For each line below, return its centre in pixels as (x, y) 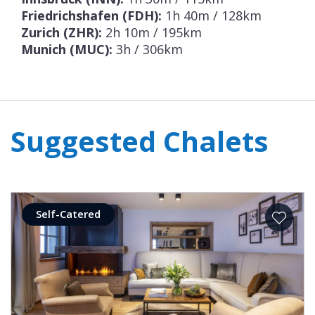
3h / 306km (148, 50)
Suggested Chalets (140, 141)
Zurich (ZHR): (62, 33)
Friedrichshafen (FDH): (91, 16)
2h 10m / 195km (152, 33)
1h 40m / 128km (212, 16)
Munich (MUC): (67, 50)
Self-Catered (68, 214)
